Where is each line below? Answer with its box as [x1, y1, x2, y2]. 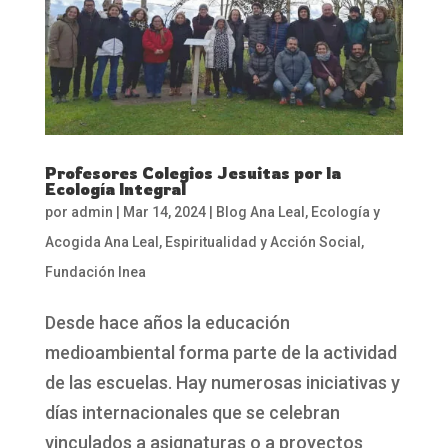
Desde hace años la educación [44, 312, 290, 334]
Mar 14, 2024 [122, 204, 206, 221]
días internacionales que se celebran [44, 402, 340, 424]
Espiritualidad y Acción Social [164, 234, 361, 251]
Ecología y [310, 204, 380, 221]
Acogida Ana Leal [44, 234, 159, 251]
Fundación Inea [44, 264, 146, 281]
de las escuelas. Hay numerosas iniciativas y [44, 372, 400, 394]
